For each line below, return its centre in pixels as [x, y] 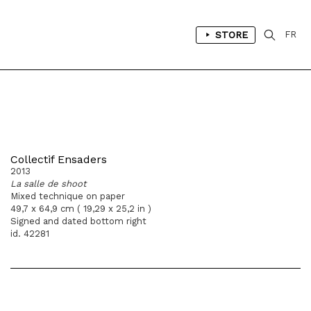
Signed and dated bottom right [78, 221]
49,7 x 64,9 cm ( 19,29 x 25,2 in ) [81, 209]
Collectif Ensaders [59, 159]
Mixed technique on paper [68, 196]
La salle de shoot [48, 184]
